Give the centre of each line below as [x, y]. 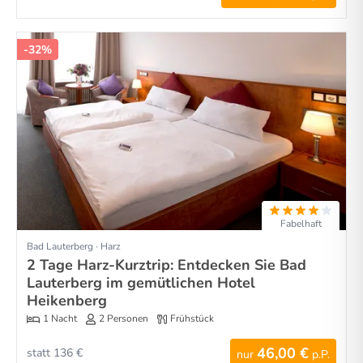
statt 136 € [55, 352]
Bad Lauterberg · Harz [74, 246]
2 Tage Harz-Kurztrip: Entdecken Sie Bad [167, 265]
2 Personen [124, 319]
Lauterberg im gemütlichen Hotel [141, 282]
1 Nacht [60, 319]
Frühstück [192, 319]
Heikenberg [67, 300]
